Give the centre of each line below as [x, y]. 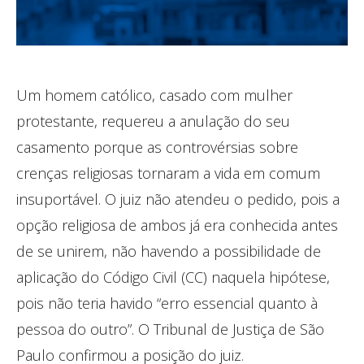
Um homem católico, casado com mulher [154, 95]
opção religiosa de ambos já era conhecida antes [177, 225]
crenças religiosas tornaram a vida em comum [168, 173]
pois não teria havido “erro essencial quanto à [167, 303]
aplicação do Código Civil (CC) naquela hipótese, [173, 277]
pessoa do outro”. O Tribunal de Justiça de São [170, 329]
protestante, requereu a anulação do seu [153, 121]
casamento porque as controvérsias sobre [157, 147]
